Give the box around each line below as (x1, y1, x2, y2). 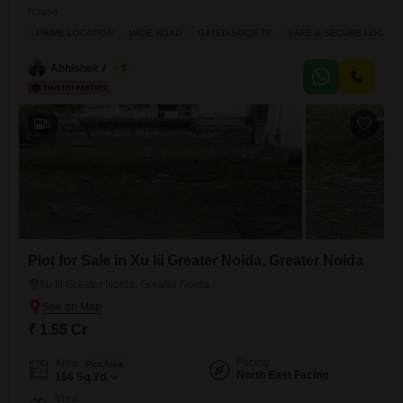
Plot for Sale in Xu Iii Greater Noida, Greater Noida (28, 253, 363, 268)
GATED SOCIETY (198, 28, 272, 38)
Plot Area (85, 358, 123, 369)
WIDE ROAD (130, 28, 182, 38)
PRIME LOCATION (36, 28, 113, 38)
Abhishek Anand (50, 61, 135, 75)
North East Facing (237, 369, 328, 381)
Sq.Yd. (76, 371, 109, 383)
